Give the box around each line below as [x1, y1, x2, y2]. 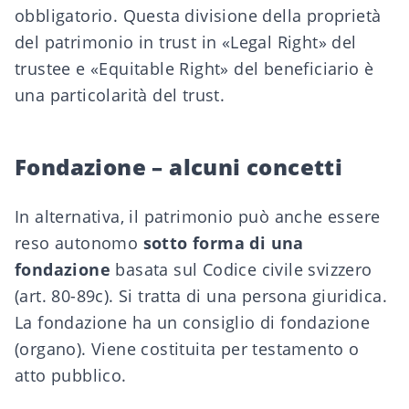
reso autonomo [15, 232, 143, 254]
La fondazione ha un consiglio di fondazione [15, 311, 371, 333]
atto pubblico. [15, 364, 127, 386]
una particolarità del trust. [15, 84, 225, 106]
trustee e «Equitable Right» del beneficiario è [15, 58, 374, 79]
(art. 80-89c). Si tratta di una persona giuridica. [15, 285, 387, 307]
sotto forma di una [142, 232, 304, 254]
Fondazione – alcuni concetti [15, 152, 343, 182]
